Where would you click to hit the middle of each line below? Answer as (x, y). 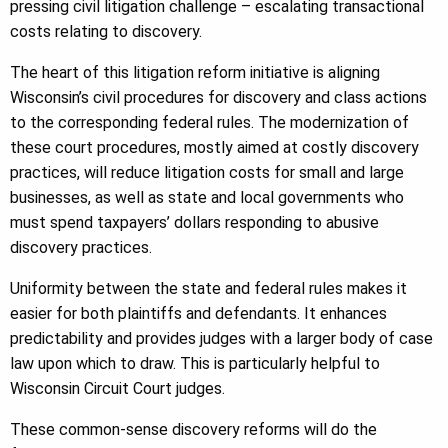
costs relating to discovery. (106, 31)
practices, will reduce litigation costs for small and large (207, 172)
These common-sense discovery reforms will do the (193, 429)
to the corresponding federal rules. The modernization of (209, 122)
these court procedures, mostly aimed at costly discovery (214, 147)
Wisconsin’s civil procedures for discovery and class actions (218, 97)
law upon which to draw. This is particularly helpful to (195, 363)
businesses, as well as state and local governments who (207, 197)
